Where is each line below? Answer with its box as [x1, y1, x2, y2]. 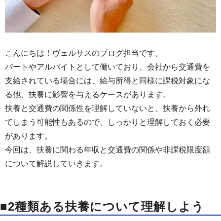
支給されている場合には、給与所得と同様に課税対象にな [5, 76, 210, 85]
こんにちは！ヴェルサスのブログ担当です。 [5, 49, 163, 58]
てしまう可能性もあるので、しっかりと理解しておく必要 [5, 118, 210, 127]
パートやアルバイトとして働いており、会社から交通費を [5, 63, 210, 72]
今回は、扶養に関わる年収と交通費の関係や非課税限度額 [5, 146, 210, 154]
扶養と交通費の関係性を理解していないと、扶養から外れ [5, 104, 210, 113]
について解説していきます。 [5, 159, 108, 168]
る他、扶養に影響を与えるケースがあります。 [5, 90, 171, 99]
